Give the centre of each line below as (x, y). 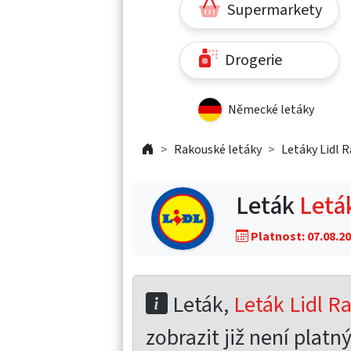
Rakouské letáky (218, 149)
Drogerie (251, 60)
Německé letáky (271, 109)
